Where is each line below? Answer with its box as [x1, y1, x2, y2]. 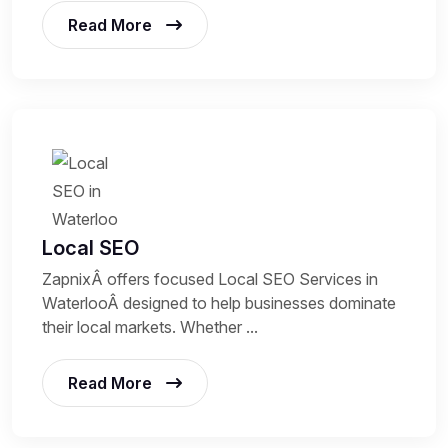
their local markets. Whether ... [42, 316, 258, 337]
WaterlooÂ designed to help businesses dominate [42, 292, 396, 313]
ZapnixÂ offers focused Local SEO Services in [42, 268, 378, 289]
